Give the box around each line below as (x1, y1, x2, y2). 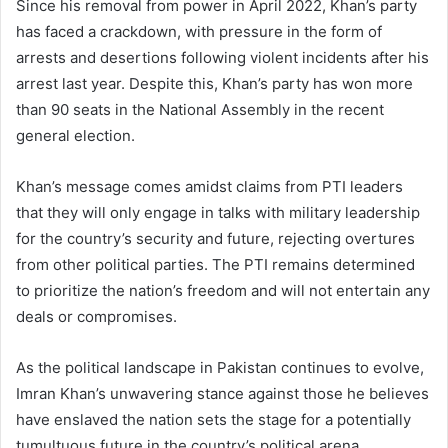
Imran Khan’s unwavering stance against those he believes (16, 383, 429, 403)
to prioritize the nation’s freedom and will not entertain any (16, 280, 430, 300)
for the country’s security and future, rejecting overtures (16, 228, 415, 248)
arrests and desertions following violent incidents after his (16, 47, 429, 67)
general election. (16, 125, 135, 145)
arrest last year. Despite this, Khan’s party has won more (16, 73, 413, 93)
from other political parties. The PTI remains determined (16, 254, 415, 274)
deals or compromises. (16, 306, 177, 326)
